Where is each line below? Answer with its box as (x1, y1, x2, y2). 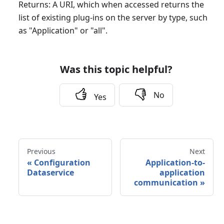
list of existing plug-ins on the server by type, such (18, 12, 207, 23)
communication (134, 177, 198, 188)
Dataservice (26, 167, 74, 178)
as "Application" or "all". (18, 25, 107, 36)
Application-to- (145, 157, 205, 168)
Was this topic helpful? (59, 62, 172, 76)
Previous (26, 146, 55, 156)
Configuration (33, 157, 90, 168)
